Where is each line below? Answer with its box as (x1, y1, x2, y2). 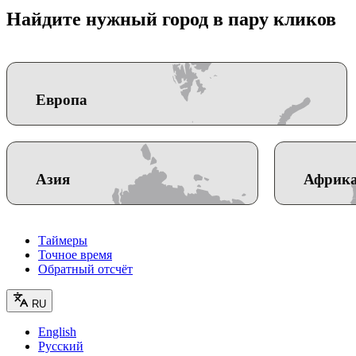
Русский (38, 339, 83, 353)
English (38, 324, 76, 339)
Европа (36, 91, 87, 108)
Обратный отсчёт (38, 261, 133, 276)
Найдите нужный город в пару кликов (6, 8, 336, 29)
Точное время (38, 247, 112, 261)
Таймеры (38, 233, 87, 247)
